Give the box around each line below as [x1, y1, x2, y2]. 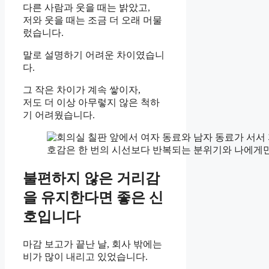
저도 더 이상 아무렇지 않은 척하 [23, 97, 160, 107]
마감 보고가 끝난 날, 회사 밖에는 [23, 238, 162, 249]
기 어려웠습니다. [23, 109, 95, 120]
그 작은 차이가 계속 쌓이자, [23, 84, 141, 95]
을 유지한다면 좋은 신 [23, 189, 163, 205]
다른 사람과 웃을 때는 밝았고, [23, 2, 150, 13]
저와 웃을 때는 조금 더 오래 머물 [23, 14, 162, 25]
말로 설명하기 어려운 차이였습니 [23, 49, 165, 60]
